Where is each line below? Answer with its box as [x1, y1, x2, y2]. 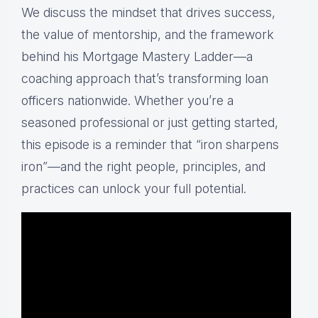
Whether [134, 93, 187, 109]
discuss [43, 5, 89, 21]
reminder [115, 137, 170, 153]
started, [234, 115, 278, 131]
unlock [102, 181, 144, 197]
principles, [182, 159, 245, 175]
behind [21, 49, 63, 65]
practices [21, 181, 78, 197]
